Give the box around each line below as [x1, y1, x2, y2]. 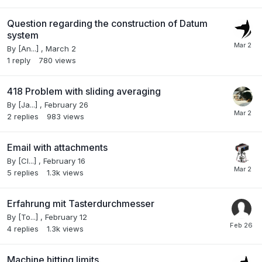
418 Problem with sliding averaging [7, 85, 161, 97]
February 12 [45, 212, 87, 222]
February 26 [44, 99, 88, 109]
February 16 [43, 156, 85, 166]
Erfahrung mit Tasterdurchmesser [7, 197, 154, 209]
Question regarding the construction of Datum [7, 17, 208, 29]
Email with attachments [7, 141, 108, 153]
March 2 [46, 43, 76, 53]
